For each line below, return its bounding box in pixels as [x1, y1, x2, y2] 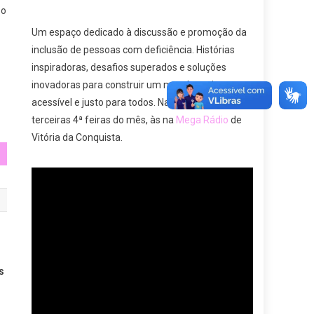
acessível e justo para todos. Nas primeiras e [32, 96, 227, 108]
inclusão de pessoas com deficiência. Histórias [32, 43, 235, 55]
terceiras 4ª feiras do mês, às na [32, 114, 177, 125]
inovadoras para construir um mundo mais [32, 78, 219, 90]
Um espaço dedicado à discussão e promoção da [32, 26, 247, 38]
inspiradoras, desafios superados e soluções [32, 61, 227, 73]
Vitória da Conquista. [32, 131, 123, 143]
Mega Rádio [176, 114, 229, 125]
